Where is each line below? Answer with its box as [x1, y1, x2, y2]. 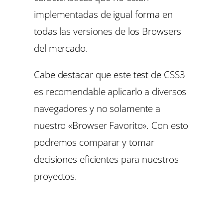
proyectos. [34, 169, 78, 183]
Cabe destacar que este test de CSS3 [34, 68, 185, 82]
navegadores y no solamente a [34, 102, 161, 115]
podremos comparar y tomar [34, 135, 154, 149]
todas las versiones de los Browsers [34, 24, 181, 38]
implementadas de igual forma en [34, 7, 173, 21]
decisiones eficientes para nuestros [34, 152, 179, 166]
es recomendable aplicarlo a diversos [34, 85, 187, 99]
